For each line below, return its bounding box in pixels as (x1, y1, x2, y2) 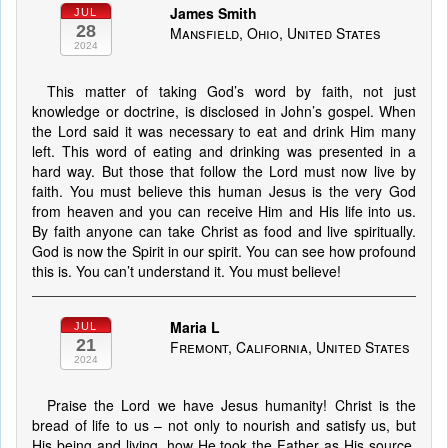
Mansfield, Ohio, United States (169, 23, 381, 43)
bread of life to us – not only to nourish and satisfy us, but (32, 415, 416, 435)
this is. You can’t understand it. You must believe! (32, 261, 341, 281)
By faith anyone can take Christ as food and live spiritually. (32, 221, 416, 241)
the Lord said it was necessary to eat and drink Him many (32, 121, 416, 141)
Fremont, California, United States (169, 337, 410, 357)
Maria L (169, 317, 220, 337)
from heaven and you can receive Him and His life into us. (32, 201, 416, 221)
